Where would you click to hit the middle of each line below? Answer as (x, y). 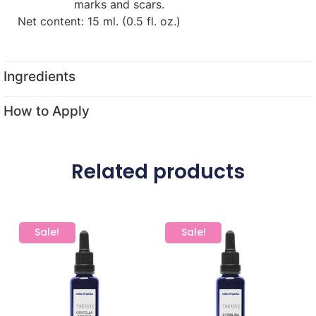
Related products (158, 172)
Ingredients (39, 76)
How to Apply (47, 111)
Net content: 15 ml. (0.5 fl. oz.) (99, 22)
